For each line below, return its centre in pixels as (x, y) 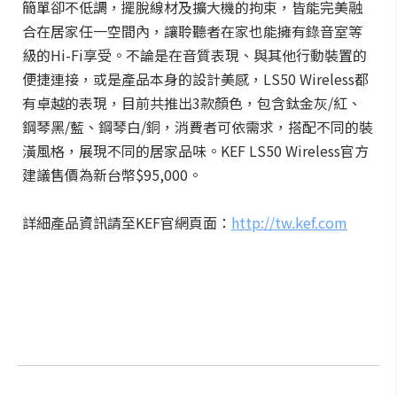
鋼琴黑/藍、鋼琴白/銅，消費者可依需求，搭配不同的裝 (198, 127)
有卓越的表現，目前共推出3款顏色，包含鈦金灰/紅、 (192, 103)
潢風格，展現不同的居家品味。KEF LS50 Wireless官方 (195, 151)
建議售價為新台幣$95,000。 (112, 175)
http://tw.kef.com (289, 222)
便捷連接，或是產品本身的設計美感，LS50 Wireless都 (195, 79)
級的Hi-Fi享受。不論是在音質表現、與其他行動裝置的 (195, 55)
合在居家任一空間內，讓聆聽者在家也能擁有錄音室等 (192, 31)
